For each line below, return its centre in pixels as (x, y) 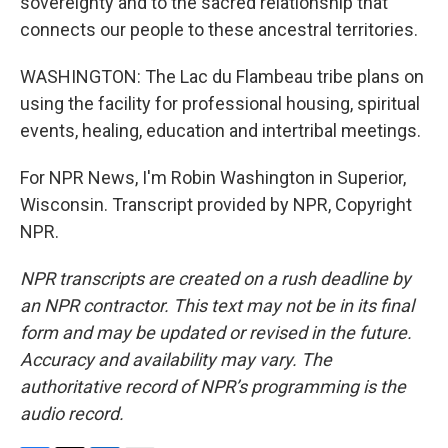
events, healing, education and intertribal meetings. (220, 130)
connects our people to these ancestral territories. (219, 29)
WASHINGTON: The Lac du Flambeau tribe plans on (222, 76)
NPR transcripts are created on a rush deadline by (215, 278)
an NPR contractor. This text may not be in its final (217, 305)
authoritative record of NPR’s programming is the (213, 386)
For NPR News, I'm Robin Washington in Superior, (213, 177)
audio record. (72, 413)
